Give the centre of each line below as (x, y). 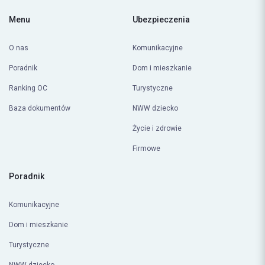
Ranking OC (28, 88)
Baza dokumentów (40, 109)
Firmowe (146, 149)
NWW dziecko (155, 109)
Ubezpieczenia (161, 20)
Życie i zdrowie (157, 129)
